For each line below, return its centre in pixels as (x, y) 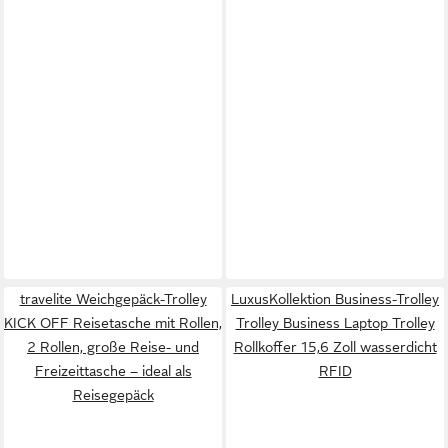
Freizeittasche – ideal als (113, 370)
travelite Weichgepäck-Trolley (113, 298)
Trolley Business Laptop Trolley (335, 322)
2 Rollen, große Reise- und (113, 346)
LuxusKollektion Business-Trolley (335, 298)
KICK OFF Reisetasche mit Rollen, (113, 322)
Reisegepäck (113, 394)
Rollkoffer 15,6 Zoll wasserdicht (335, 346)
